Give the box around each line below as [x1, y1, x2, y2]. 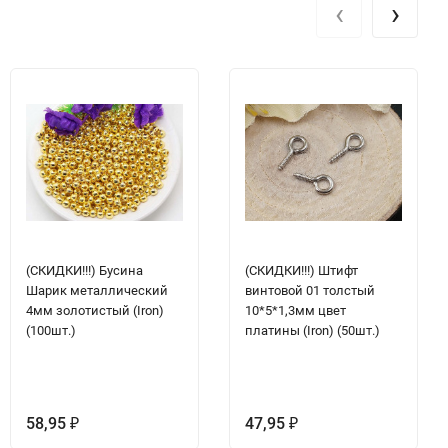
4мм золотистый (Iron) [26, 302, 164, 318]
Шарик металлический [26, 282, 168, 298]
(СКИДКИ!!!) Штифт [245, 262, 358, 278]
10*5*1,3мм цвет [245, 302, 346, 318]
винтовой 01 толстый [245, 282, 375, 298]
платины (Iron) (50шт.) [245, 322, 380, 338]
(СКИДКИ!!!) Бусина [26, 262, 143, 278]
